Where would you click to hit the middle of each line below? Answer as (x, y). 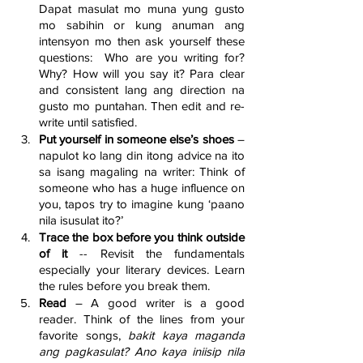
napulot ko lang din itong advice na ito (142, 156)
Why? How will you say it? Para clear (142, 74)
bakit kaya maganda (186, 335)
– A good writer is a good (160, 303)
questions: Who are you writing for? (142, 58)
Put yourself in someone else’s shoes (137, 139)
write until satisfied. (88, 122)
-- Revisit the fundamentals (162, 254)
